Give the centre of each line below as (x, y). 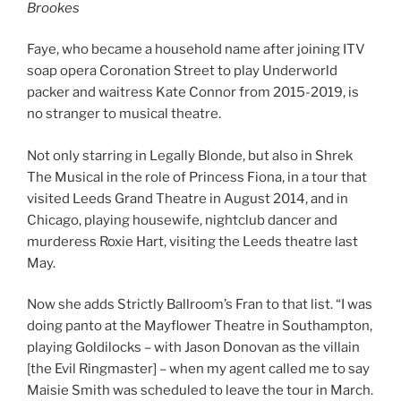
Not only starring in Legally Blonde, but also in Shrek (190, 155)
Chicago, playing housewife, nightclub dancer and (182, 220)
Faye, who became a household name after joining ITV (196, 50)
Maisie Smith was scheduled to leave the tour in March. (200, 391)
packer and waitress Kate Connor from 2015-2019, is (193, 93)
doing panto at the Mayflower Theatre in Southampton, (200, 326)
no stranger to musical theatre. (124, 114)
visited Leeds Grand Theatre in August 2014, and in (188, 198)
